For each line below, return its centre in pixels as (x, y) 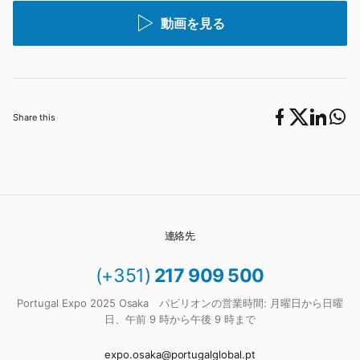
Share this (35, 117)
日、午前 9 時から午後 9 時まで (180, 319)
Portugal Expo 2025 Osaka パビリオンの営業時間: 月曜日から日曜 (180, 303)
